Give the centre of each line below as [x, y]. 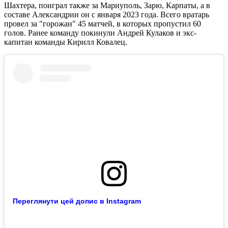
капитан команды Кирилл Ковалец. [66, 42]
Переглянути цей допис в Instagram [77, 201]
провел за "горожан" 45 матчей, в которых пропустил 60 [103, 24]
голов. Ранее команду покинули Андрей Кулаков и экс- [100, 33]
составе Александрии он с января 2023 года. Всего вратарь [107, 15]
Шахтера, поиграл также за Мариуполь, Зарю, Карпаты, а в [107, 6]
